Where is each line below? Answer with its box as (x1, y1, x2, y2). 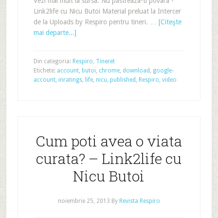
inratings (58, 76, 82, 83)
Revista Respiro (119, 198, 160, 204)
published (109, 76, 136, 83)
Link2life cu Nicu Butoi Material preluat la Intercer (33, 7, 181, 15)
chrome (98, 67, 120, 74)
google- (152, 67, 174, 74)
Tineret (95, 58, 115, 65)
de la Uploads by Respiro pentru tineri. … (33, 18, 159, 26)
